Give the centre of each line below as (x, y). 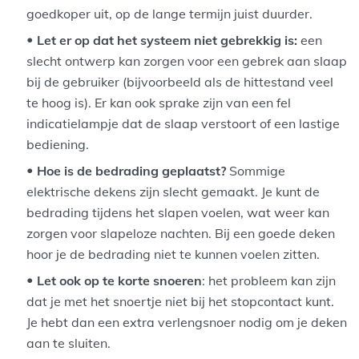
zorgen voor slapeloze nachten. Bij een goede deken (181, 233)
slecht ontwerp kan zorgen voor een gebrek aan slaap (187, 61)
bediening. (58, 144)
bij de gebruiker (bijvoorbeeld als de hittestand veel (180, 81)
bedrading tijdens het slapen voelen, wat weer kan (178, 212)
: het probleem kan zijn (269, 280)
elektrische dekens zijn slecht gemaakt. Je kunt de (173, 191)
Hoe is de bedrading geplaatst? (133, 170)
